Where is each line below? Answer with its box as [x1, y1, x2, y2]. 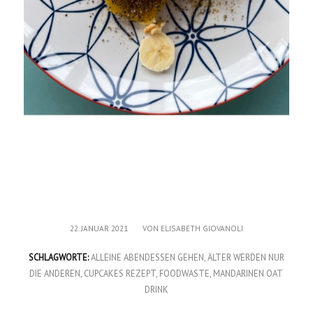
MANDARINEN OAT [213, 267, 284, 279]
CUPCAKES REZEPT [84, 267, 156, 279]
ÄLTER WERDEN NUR [207, 251, 284, 263]
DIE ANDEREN [29, 267, 81, 279]
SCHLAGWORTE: [28, 251, 89, 263]
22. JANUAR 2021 [69, 222, 128, 233]
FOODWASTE [159, 267, 210, 279]
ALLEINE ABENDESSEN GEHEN [90, 251, 204, 263]
